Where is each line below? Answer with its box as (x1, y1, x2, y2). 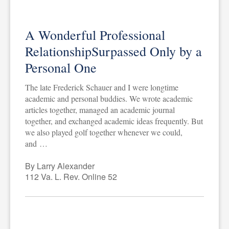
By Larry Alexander (25, 159, 95, 172)
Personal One (25, 58, 97, 76)
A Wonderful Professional (25, 26, 165, 43)
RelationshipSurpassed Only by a (25, 42, 202, 60)
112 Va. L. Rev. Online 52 (25, 170, 117, 182)
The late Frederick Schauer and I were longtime (25, 81, 178, 93)
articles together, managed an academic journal (25, 104, 175, 115)
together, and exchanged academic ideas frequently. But (25, 115, 203, 126)
